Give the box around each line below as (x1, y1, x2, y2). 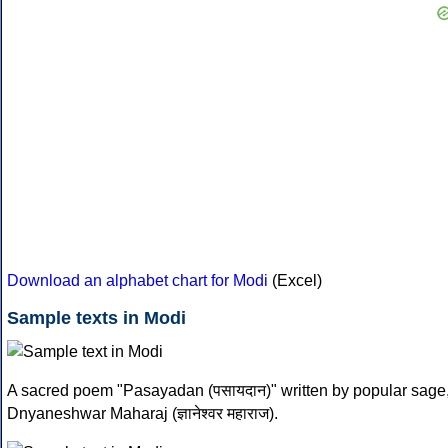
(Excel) (268, 272, 322, 290)
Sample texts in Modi (7, 308, 186, 329)
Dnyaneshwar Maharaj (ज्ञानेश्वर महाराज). (7, 405, 278, 423)
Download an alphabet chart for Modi (7, 272, 268, 290)
